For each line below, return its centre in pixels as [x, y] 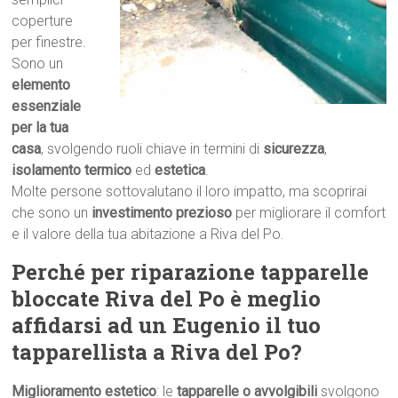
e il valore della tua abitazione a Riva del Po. [148, 235]
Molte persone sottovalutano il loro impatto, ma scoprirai [190, 192]
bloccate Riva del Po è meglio [167, 299]
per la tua [40, 128]
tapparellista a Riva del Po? [157, 352]
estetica [180, 171]
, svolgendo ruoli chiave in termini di [152, 149]
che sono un [52, 213]
